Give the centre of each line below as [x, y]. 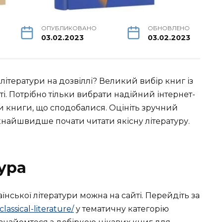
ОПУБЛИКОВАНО [69, 28]
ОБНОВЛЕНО [169, 28]
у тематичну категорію [121, 209]
